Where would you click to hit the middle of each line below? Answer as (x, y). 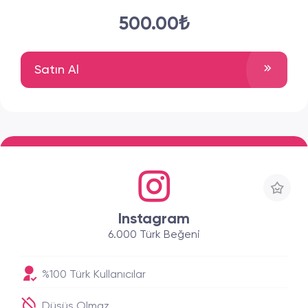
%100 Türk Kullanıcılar (92, 275)
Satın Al (57, 70)
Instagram (154, 219)
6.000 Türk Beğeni (154, 235)
